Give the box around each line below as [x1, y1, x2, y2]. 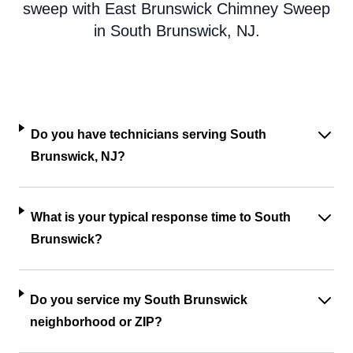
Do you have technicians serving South [30, 128, 266, 141]
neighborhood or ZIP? [30, 315, 163, 329]
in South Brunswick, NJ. [93, 22, 260, 39]
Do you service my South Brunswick [30, 293, 248, 307]
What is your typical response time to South [30, 210, 291, 224]
